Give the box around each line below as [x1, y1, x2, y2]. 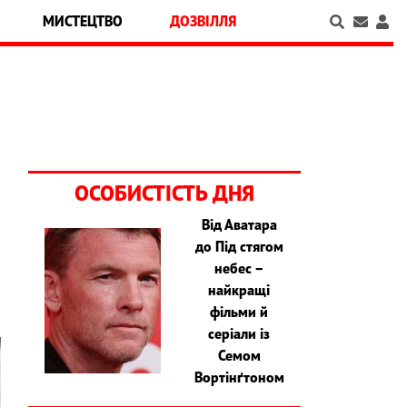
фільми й [210, 303, 269, 322]
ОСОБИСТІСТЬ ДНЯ [74, 179, 254, 208]
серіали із [208, 324, 271, 343]
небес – [213, 259, 264, 278]
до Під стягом [194, 237, 283, 256]
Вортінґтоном [194, 368, 284, 387]
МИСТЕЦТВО [42, 12, 123, 30]
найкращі [208, 281, 271, 300]
